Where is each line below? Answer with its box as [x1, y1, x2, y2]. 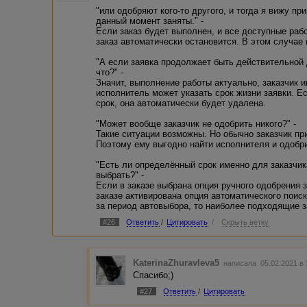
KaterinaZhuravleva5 [133, 258, 220, 269]
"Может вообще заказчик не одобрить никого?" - [96, 118, 297, 129]
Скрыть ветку [221, 217, 269, 226]
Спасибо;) [133, 270, 174, 281]
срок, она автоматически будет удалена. [96, 97, 267, 108]
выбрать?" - [96, 169, 145, 180]
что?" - [96, 66, 124, 77]
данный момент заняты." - [96, 15, 204, 26]
